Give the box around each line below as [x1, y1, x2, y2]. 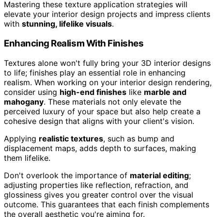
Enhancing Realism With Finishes [4, 37, 144, 49]
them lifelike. [4, 153, 50, 163]
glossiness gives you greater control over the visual [4, 189, 193, 200]
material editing [130, 170, 189, 180]
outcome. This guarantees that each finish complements [4, 199, 209, 209]
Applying [4, 133, 39, 143]
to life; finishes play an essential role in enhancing [4, 67, 186, 77]
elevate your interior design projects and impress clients [4, 9, 210, 19]
